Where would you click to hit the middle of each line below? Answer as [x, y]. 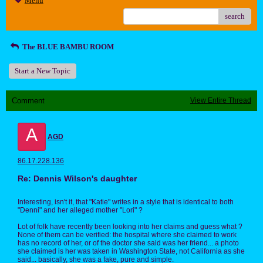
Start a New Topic [43, 71]
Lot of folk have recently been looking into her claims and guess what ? [130, 227]
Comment [28, 101]
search [235, 16]
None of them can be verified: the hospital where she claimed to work [127, 235]
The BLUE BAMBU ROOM [68, 47]
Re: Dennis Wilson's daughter [77, 179]
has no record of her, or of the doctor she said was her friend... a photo [128, 243]
